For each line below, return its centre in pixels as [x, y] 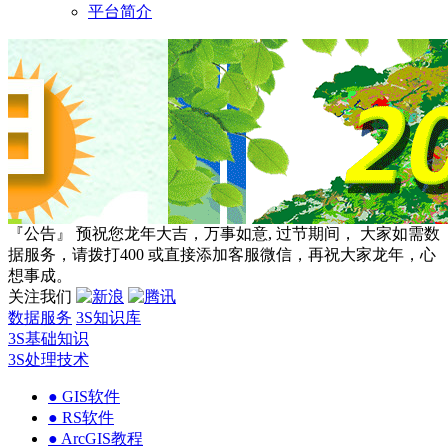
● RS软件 [81, 418]
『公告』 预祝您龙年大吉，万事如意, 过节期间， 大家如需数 [224, 234]
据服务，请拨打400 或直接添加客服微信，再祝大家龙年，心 [222, 255]
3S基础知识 [48, 339]
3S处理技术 [48, 360]
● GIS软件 [84, 397]
